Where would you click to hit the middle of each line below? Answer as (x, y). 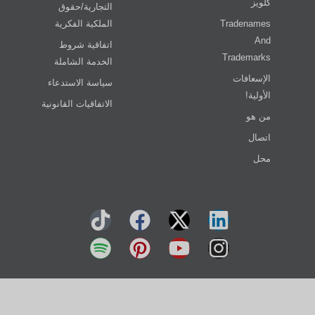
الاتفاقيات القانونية (77, 104)
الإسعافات (252, 79)
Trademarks (247, 58)
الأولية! (258, 96)
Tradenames (246, 24)
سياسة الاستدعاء (81, 83)
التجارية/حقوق (86, 7)
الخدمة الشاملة (84, 62)
